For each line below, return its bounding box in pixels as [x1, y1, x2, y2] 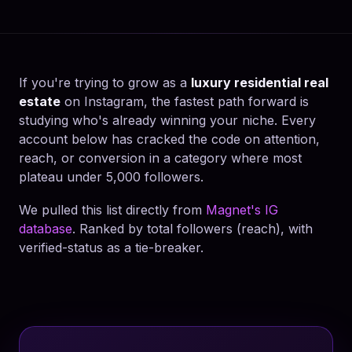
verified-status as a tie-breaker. [19, 240, 203, 255]
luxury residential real [191, 75, 328, 90]
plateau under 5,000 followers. [19, 169, 203, 185]
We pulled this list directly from [19, 202, 206, 218]
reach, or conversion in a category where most [19, 150, 302, 166]
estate [19, 93, 60, 109]
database [19, 221, 72, 236]
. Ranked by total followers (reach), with [72, 221, 313, 236]
